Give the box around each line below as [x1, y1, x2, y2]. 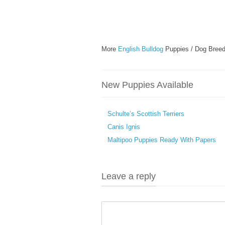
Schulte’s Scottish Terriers [107, 110, 184, 118]
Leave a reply [101, 171, 156, 181]
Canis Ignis [107, 123, 140, 131]
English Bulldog [118, 45, 163, 53]
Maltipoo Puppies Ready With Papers [107, 136, 216, 144]
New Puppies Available [101, 80, 193, 90]
